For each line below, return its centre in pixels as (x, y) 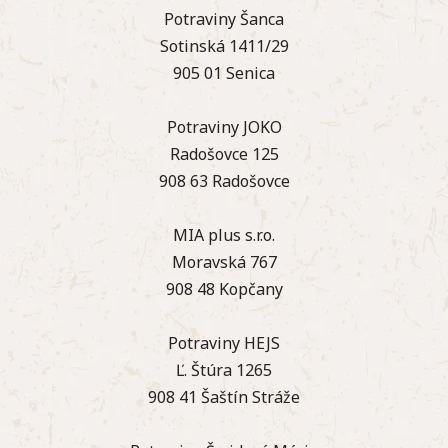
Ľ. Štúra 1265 (224, 369)
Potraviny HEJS (224, 342)
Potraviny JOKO (224, 126)
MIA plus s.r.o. (224, 234)
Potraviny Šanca (224, 18)
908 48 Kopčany (224, 288)
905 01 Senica (224, 72)
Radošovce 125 (224, 153)
